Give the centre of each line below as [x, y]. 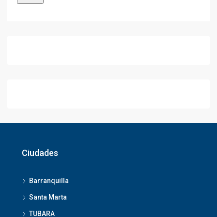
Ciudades [40, 153]
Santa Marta [48, 197]
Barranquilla [49, 181]
